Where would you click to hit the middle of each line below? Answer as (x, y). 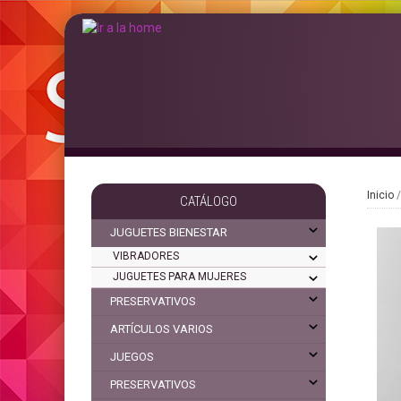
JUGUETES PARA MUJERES (179, 277)
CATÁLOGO (209, 201)
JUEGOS (132, 357)
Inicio (380, 195)
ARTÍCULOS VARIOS (162, 329)
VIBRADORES (146, 256)
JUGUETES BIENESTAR (169, 232)
